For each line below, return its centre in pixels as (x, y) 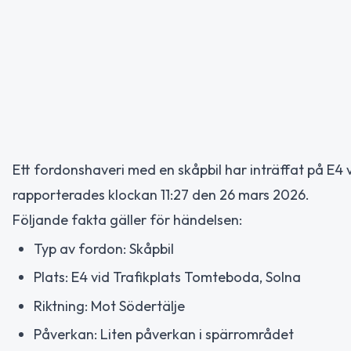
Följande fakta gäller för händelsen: (127, 220)
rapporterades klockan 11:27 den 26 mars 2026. (161, 195)
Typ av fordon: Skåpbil (104, 248)
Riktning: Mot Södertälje (109, 306)
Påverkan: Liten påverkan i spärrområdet (164, 334)
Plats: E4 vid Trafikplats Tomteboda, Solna (167, 277)
